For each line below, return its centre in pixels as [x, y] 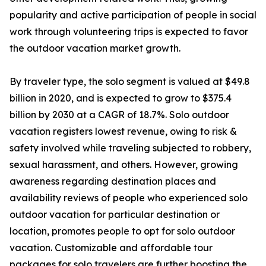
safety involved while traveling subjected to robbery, [130, 148]
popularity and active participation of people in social [133, 15]
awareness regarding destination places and [113, 181]
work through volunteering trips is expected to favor [129, 32]
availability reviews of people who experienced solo [129, 198]
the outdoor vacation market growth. [95, 48]
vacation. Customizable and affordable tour [111, 248]
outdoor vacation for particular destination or [115, 215]
